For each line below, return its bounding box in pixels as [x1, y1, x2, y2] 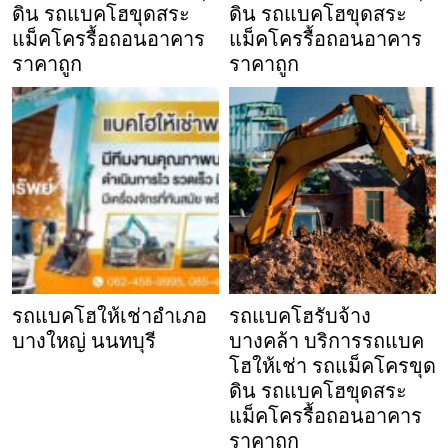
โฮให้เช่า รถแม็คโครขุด [229, 350, 436, 381]
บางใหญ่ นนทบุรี [12, 325, 156, 356]
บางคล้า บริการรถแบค [229, 325, 424, 356]
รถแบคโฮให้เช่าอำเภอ [12, 300, 207, 331]
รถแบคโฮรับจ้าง [229, 300, 371, 331]
